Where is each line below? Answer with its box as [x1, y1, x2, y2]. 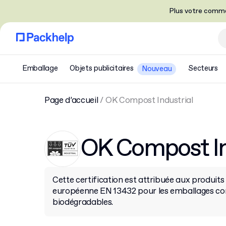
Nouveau [142, 64, 172, 74]
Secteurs [188, 64, 218, 74]
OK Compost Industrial [105, 95, 193, 106]
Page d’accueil [44, 95, 98, 106]
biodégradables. [52, 197, 113, 208]
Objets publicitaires [70, 64, 134, 74]
